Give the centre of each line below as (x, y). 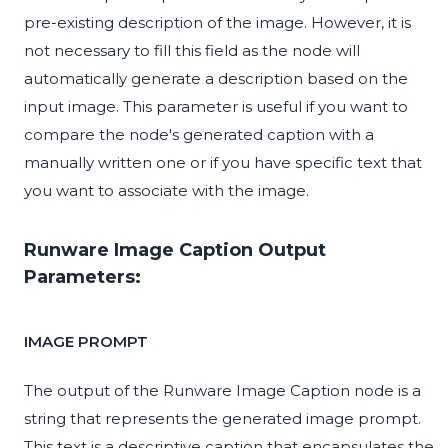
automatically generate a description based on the (216, 79)
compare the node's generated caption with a (199, 135)
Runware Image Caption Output (175, 250)
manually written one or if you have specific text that (223, 163)
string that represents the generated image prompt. (222, 419)
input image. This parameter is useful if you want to (216, 107)
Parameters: (82, 277)
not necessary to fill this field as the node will (192, 51)
